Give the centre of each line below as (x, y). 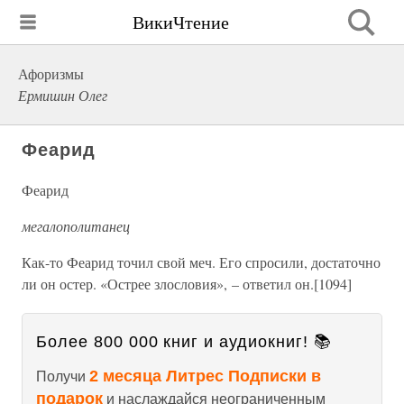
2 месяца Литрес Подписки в (205, 376)
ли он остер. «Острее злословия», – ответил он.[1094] (187, 284)
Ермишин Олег (63, 95)
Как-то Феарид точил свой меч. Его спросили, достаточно (201, 262)
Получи (63, 376)
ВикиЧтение (181, 22)
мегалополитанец (76, 226)
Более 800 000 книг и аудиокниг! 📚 (184, 342)
